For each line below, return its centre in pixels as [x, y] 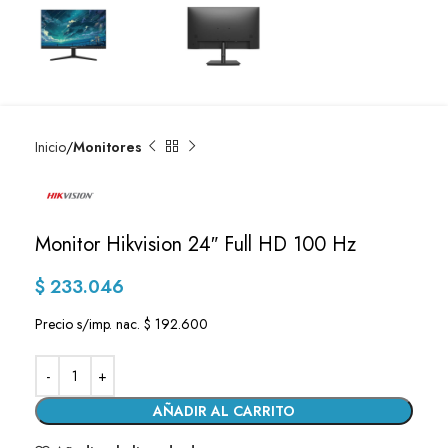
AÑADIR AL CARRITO [224, 410]
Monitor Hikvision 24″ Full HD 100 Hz [195, 244]
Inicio [50, 146]
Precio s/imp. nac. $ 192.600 [121, 323]
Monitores [107, 146]
